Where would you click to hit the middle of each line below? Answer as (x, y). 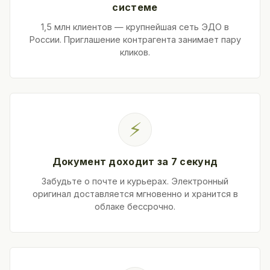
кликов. (135, 52)
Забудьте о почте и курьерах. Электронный (135, 181)
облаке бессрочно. (135, 206)
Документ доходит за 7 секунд (135, 161)
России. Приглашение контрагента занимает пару (135, 39)
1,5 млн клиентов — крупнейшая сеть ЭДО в (135, 27)
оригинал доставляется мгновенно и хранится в (135, 193)
